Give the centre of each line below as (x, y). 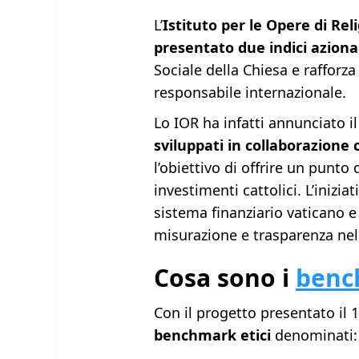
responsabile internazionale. (250, 93)
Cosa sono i (225, 278)
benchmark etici (213, 335)
